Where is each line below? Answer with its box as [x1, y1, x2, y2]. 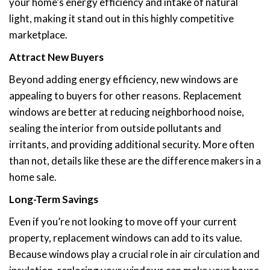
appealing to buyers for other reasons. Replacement [9, 89, 242, 102]
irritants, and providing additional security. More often [9, 137, 254, 151]
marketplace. [9, 28, 67, 41]
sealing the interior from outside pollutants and [9, 121, 221, 134]
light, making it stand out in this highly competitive [9, 11, 234, 25]
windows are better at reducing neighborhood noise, [9, 105, 244, 118]
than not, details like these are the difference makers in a [9, 154, 261, 167]
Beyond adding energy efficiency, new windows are [9, 72, 238, 86]
